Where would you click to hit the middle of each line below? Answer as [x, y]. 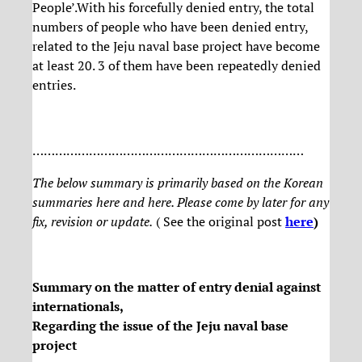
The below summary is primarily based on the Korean [178, 183]
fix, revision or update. [93, 222]
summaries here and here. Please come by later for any [181, 202]
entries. [54, 85]
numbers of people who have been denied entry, [170, 27]
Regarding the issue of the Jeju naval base [160, 325]
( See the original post [219, 222]
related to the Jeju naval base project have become [176, 46]
